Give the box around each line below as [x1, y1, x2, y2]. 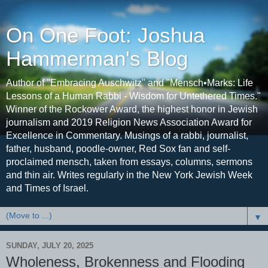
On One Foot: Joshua [6, 24, 205, 47]
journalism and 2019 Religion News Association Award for [6, 117, 252, 127]
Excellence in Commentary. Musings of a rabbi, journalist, [6, 130, 248, 141]
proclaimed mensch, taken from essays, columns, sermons [6, 157, 252, 167]
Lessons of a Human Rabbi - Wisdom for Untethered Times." [6, 91, 261, 101]
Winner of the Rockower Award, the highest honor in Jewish [6, 104, 258, 114]
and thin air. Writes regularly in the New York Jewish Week [6, 170, 252, 180]
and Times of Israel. [6, 183, 89, 193]
